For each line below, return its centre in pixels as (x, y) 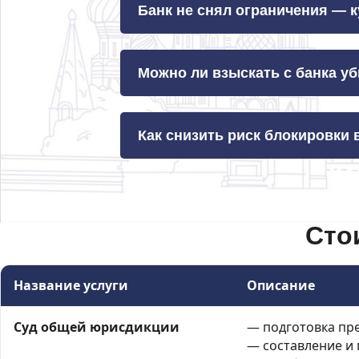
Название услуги (71, 285)
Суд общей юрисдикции (97, 327)
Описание (281, 285)
